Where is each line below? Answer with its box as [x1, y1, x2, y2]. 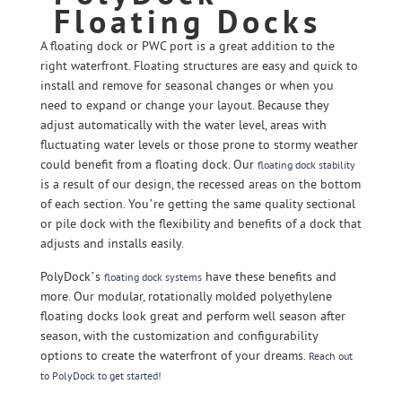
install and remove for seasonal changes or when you [40, 77, 334, 93]
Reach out [309, 349, 353, 363]
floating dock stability [258, 158, 355, 171]
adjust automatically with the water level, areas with [40, 117, 327, 133]
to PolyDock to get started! [40, 369, 162, 382]
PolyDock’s [40, 268, 104, 284]
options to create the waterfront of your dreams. [40, 347, 309, 363]
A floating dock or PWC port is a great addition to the [40, 38, 335, 54]
